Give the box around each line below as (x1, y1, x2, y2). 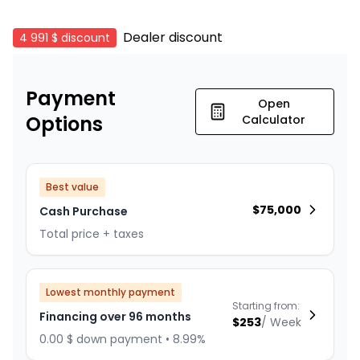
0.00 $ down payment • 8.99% (39, 331, 206, 348)
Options (26, 111, 103, 138)
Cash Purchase (39, 203, 128, 220)
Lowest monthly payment (46, 285, 175, 300)
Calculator (242, 112, 306, 129)
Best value (46, 180, 99, 194)
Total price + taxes (39, 226, 144, 243)
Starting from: (232, 298, 300, 313)
